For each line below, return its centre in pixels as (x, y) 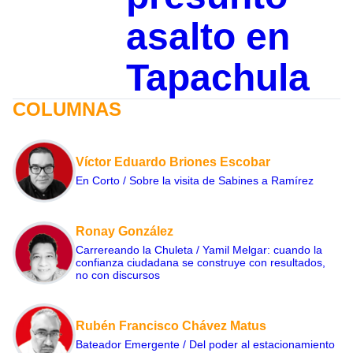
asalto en (208, 36)
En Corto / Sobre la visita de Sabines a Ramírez (195, 180)
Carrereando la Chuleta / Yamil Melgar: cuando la (199, 249)
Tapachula (217, 77)
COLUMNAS (67, 109)
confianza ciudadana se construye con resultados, (201, 262)
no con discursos (118, 275)
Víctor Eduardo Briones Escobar (173, 162)
